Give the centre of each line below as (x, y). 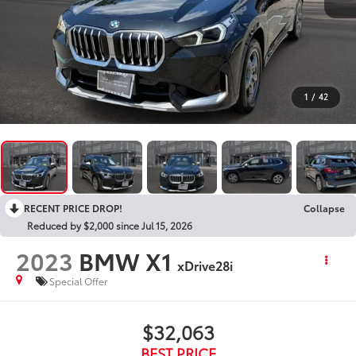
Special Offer (79, 281)
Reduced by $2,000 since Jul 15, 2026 (110, 225)
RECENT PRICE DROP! (73, 207)
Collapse (324, 207)
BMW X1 (126, 260)
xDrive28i (205, 265)
